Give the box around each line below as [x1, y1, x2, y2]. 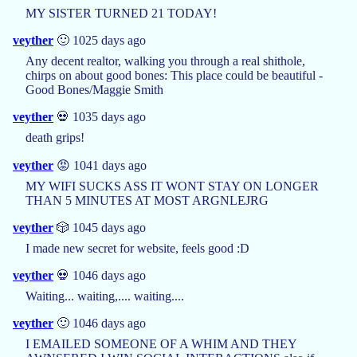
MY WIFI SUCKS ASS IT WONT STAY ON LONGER [25, 178, 319, 193]
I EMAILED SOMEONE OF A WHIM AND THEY [25, 336, 296, 351]
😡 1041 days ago [53, 158, 147, 172]
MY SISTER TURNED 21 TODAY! [25, 6, 217, 20]
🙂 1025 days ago [53, 33, 146, 47]
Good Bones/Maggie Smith [25, 82, 163, 96]
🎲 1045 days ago [53, 220, 146, 234]
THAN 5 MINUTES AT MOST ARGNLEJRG [25, 193, 269, 207]
